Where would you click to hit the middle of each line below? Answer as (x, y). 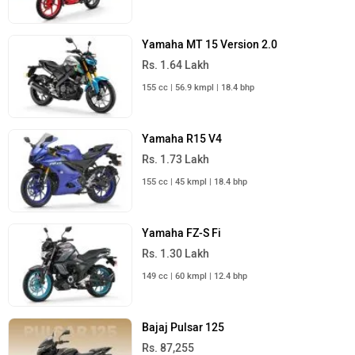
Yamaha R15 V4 (182, 139)
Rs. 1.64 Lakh (176, 65)
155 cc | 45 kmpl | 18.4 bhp (195, 182)
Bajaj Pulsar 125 (183, 328)
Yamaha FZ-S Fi (182, 234)
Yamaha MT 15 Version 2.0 (210, 44)
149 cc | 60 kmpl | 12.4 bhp (195, 277)
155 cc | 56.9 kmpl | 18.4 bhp (198, 87)
